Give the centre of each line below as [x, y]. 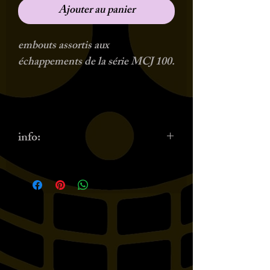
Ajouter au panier [96, 11]
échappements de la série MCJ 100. [96, 63]
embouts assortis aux [64, 46]
